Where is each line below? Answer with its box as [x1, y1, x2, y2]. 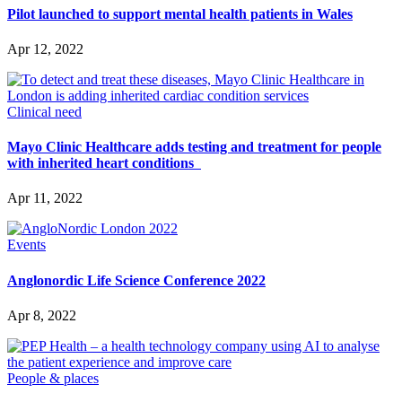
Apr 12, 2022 [7, 40, 83, 57]
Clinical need [7, 103, 82, 119]
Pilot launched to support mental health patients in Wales [7, 5, 353, 22]
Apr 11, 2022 [7, 190, 83, 206]
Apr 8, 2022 [7, 307, 76, 323]
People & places [7, 370, 99, 386]
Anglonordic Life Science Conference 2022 [7, 272, 266, 288]
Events [7, 237, 46, 253]
